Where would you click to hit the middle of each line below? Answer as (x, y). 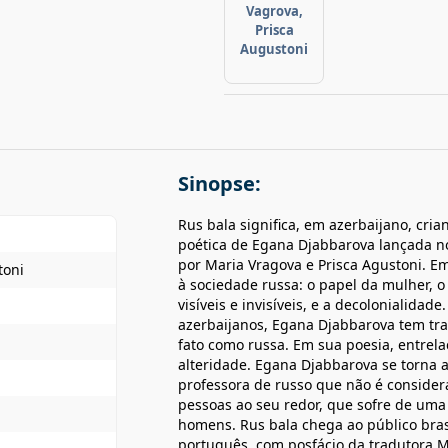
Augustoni (274, 49)
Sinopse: (219, 183)
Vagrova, (274, 11)
